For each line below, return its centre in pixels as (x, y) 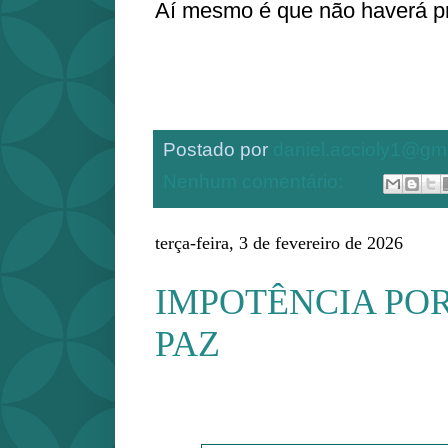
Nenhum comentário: (255, 182)
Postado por (218, 149)
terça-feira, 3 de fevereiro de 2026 (279, 242)
